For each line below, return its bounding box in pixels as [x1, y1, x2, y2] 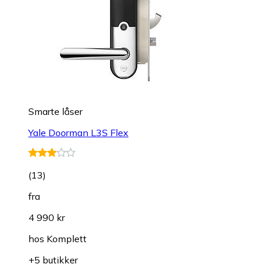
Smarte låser [28, 105, 82, 118]
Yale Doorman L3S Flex [28, 127, 128, 139]
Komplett [47, 233, 87, 245]
